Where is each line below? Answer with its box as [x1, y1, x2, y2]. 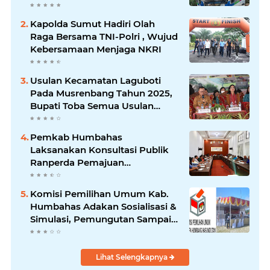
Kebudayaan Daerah [30, 169, 124, 181]
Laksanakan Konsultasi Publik [30, 144, 169, 156]
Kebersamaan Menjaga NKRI [30, 43, 162, 55]
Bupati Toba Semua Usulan [30, 100, 87, 112]
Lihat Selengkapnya [95, 253, 169, 262]
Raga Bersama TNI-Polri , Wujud [30, 31, 178, 43]
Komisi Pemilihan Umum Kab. [30, 188, 169, 200]
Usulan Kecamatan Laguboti [30, 75, 161, 87]
